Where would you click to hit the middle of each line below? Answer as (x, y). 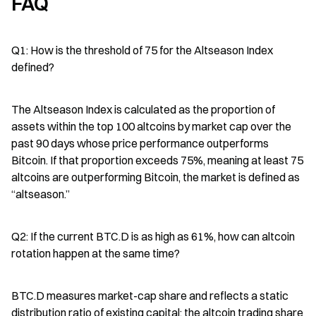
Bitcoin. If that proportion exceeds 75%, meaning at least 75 (157, 160)
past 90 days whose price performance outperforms (140, 143)
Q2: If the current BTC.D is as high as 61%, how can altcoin (153, 236)
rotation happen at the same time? (96, 253)
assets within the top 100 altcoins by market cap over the (151, 126)
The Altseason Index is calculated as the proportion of (143, 109)
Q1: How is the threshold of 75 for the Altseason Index (142, 50)
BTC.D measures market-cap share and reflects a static (150, 296)
